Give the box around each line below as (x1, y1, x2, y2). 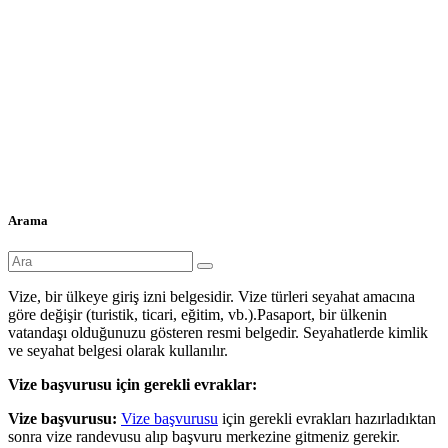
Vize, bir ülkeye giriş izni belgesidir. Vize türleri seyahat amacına (8, 288, 415, 306)
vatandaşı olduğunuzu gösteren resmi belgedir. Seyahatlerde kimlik (8, 324, 428, 342)
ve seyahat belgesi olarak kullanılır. (8, 342, 228, 360)
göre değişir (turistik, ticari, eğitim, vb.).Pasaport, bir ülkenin (8, 306, 387, 324)
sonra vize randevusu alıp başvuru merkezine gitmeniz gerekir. (8, 428, 400, 446)
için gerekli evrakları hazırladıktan (218, 410, 436, 428)
